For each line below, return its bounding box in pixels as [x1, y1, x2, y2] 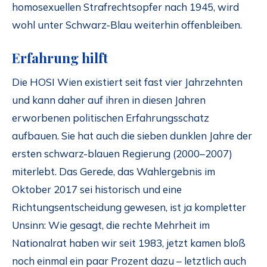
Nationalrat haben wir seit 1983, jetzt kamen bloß [12, 236, 246, 249]
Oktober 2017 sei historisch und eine [12, 182, 182, 195]
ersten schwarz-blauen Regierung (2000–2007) [12, 147, 232, 160]
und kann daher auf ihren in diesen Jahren [12, 93, 206, 106]
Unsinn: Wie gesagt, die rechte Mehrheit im [12, 218, 210, 231]
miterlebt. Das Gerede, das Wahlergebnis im [12, 164, 215, 178]
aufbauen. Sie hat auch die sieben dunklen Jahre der [12, 129, 252, 142]
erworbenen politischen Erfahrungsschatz [12, 111, 209, 124]
